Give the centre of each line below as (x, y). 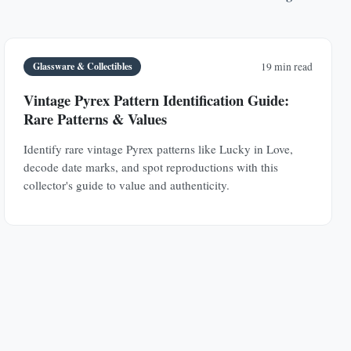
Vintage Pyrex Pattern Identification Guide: (157, 100)
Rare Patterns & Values (96, 118)
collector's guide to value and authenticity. (127, 185)
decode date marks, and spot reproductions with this (151, 166)
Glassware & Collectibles (82, 66)
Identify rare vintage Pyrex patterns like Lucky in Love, (159, 148)
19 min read (286, 67)
